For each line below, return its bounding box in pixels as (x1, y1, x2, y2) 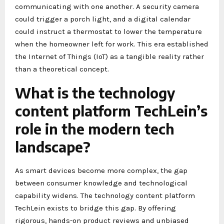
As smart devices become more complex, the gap (15, 165, 187, 175)
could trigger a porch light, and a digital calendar (15, 14, 190, 23)
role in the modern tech (15, 119, 174, 137)
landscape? (15, 137, 90, 155)
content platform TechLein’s (15, 101, 207, 119)
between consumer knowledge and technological (15, 178, 187, 187)
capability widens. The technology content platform (15, 190, 195, 200)
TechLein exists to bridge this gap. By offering (15, 203, 176, 212)
